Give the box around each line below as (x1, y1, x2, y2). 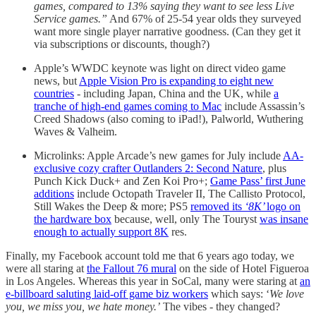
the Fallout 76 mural (87, 262, 176, 274)
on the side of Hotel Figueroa (176, 262, 309, 274)
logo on (267, 200, 300, 212)
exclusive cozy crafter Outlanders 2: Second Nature (34, 162, 262, 174)
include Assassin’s (221, 99, 305, 112)
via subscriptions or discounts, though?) (34, 37, 209, 50)
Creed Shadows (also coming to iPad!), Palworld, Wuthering (34, 112, 303, 125)
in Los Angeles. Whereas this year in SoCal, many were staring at (6, 274, 300, 287)
